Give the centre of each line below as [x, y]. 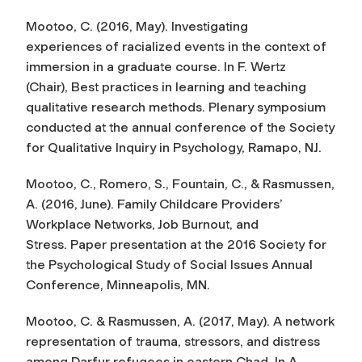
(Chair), [48, 86]
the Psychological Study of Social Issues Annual [169, 264]
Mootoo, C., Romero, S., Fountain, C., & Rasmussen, [180, 183]
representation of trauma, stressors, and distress [173, 341]
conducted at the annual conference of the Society [180, 127]
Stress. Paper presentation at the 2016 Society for [176, 244]
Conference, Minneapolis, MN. [118, 284]
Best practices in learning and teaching [189, 86]
